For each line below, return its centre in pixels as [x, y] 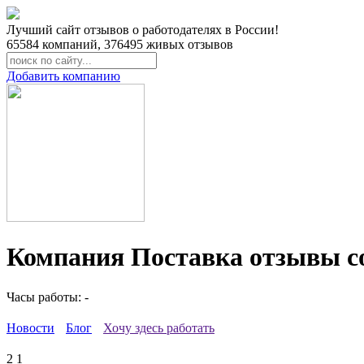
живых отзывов [188, 44]
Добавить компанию [63, 76]
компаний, [71, 44]
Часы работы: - [48, 297]
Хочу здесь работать [159, 327]
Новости [30, 327]
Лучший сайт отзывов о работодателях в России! [143, 30]
